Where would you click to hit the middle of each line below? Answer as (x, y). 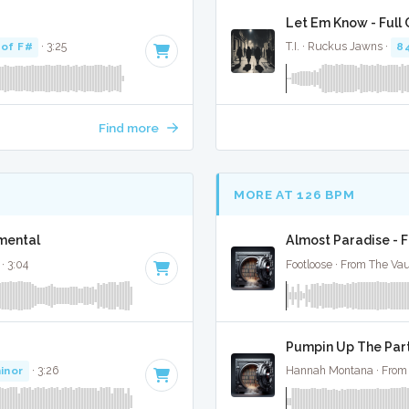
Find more (130, 128)
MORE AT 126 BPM (294, 194)
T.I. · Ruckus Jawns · (338, 47)
